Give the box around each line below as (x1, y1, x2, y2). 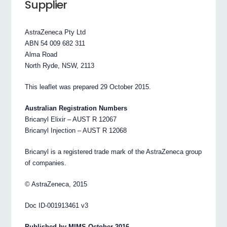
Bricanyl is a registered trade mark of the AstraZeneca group (25, 148, 202, 156)
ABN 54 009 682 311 (25, 40, 86, 48)
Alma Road (25, 51, 58, 59)
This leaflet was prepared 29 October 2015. (25, 83, 152, 91)
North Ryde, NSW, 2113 (25, 62, 95, 70)
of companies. (25, 159, 67, 167)
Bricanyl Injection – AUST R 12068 (25, 127, 127, 135)
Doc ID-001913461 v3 (25, 202, 89, 210)
